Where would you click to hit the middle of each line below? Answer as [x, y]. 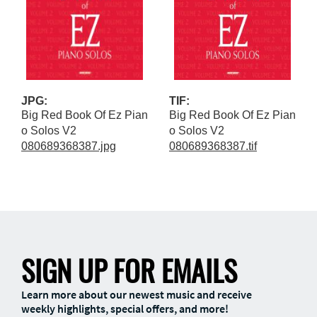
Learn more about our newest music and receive [137, 294]
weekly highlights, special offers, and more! [125, 309]
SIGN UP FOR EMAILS [129, 270]
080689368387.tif [213, 146]
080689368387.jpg [69, 146]
